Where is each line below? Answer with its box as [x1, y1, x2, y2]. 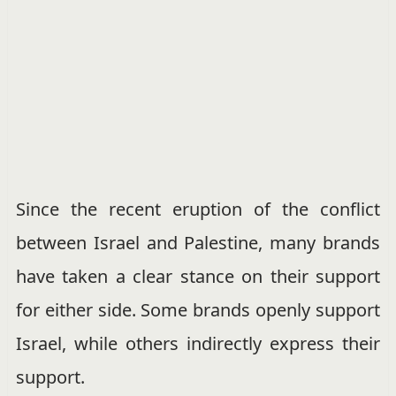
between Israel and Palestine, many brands [15, 230, 381, 255]
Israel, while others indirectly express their [15, 331, 381, 355]
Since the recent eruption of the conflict [15, 196, 381, 221]
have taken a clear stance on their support [15, 263, 381, 288]
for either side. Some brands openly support [15, 297, 381, 322]
